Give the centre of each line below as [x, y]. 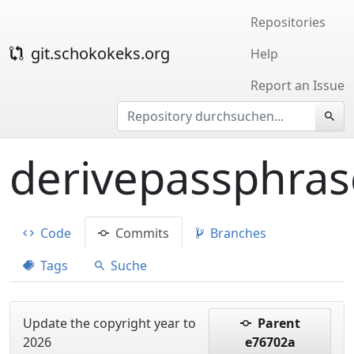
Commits [141, 233]
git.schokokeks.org [98, 53]
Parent [277, 323]
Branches [237, 233]
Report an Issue [298, 85]
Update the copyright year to [109, 323]
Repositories [288, 22]
